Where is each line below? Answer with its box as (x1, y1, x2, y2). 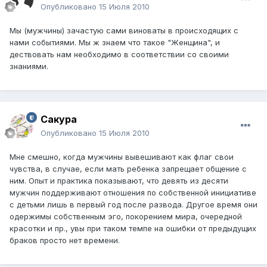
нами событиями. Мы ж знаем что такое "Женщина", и (10, 38, 220, 48)
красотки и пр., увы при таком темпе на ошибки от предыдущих (10, 223, 256, 234)
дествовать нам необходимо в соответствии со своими (10, 49, 229, 60)
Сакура (41, 113, 77, 126)
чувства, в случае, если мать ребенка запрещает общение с (10, 164, 247, 174)
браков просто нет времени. (10, 235, 120, 246)
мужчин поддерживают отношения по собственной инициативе (10, 188, 256, 198)
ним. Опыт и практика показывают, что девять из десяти (10, 176, 228, 186)
